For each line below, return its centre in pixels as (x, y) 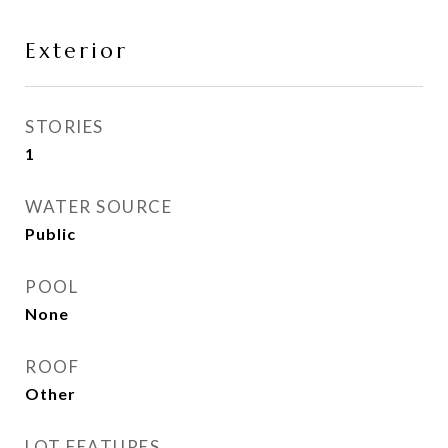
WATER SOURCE (98, 206)
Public (50, 233)
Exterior (76, 51)
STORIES (64, 126)
